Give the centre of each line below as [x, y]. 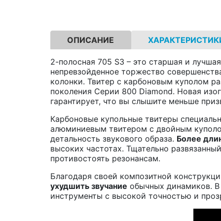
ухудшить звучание [89, 186]
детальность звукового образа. [113, 138]
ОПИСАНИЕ [91, 40]
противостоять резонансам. [105, 158]
